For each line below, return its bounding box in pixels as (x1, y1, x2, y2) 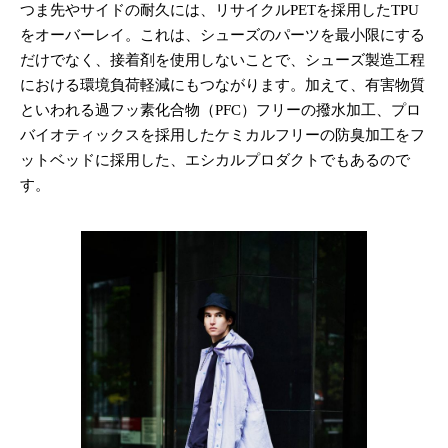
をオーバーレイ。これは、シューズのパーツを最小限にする (20, 27, 425, 44)
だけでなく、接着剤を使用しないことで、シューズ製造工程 (20, 52, 425, 69)
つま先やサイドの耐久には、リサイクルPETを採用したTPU (20, 2, 419, 19)
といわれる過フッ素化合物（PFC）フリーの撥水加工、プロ (20, 102, 421, 119)
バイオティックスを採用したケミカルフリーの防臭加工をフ (20, 127, 425, 144)
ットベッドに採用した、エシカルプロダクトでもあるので (20, 152, 410, 169)
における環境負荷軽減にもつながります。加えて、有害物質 (20, 77, 425, 94)
